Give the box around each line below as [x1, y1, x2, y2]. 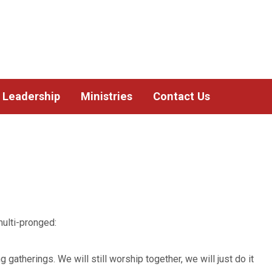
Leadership [2, 90, 60, 103]
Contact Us [153, 90, 210, 103]
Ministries [81, 90, 132, 103]
